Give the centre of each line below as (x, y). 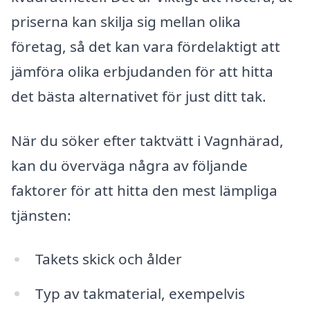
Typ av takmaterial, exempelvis (140, 294)
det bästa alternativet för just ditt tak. (139, 97)
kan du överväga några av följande (129, 165)
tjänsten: (41, 215)
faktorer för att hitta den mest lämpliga (144, 190)
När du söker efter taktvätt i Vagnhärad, (147, 140)
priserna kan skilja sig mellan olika (126, 22)
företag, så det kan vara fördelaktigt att (146, 47)
